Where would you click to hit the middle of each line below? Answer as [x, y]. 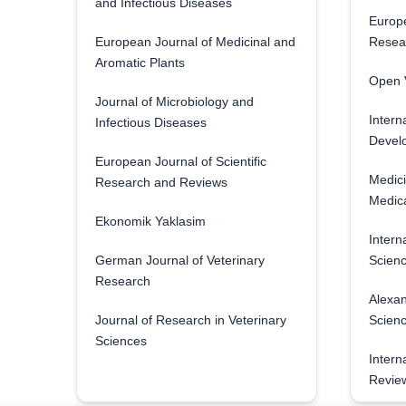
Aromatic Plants [140, 63]
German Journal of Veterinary [179, 260]
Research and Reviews [161, 182]
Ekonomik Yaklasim [150, 221]
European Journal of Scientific [180, 161]
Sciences [121, 341]
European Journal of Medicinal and [195, 42]
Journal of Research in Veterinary [190, 320]
